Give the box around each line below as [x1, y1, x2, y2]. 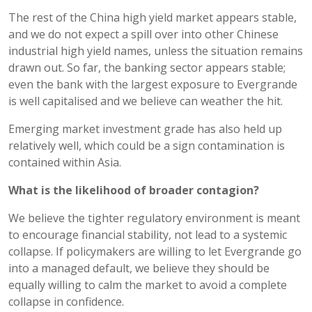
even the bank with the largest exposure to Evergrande [8, 76, 297, 92]
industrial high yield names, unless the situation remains [8, 42, 303, 58]
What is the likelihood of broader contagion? [8, 182, 259, 198]
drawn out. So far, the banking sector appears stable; [8, 59, 286, 75]
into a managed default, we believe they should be [8, 260, 270, 276]
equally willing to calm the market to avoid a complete [8, 276, 287, 292]
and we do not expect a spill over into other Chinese [8, 26, 279, 42]
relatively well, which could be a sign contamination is [8, 137, 285, 153]
